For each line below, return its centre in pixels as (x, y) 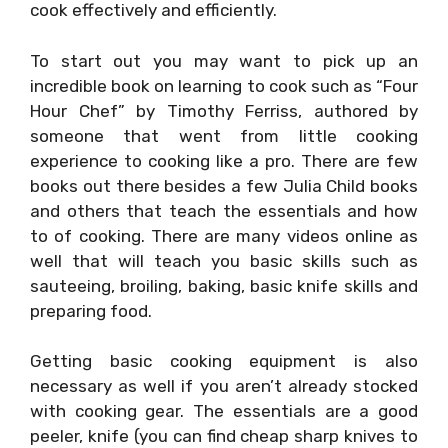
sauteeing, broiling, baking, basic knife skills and (224, 285)
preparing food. (91, 310)
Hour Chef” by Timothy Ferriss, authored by (224, 110)
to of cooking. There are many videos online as (224, 235)
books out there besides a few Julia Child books (224, 185)
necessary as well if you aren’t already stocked (224, 386)
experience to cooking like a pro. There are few (224, 160)
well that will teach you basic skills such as (224, 260)
